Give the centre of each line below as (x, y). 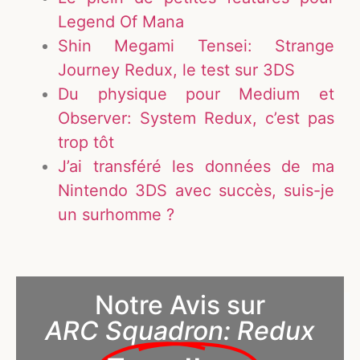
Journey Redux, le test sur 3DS (177, 70)
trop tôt (86, 142)
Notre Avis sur (180, 305)
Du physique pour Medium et (196, 94)
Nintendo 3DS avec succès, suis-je (196, 190)
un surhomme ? (117, 214)
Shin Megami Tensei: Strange (196, 45)
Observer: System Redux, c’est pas (196, 118)
